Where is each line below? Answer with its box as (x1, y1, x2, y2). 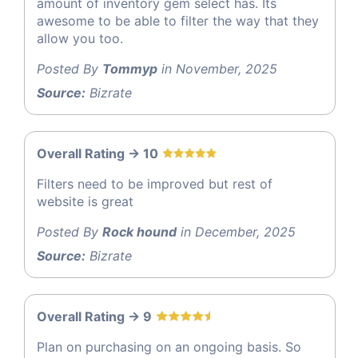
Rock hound (102, 224, 177, 241)
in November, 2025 (157, 61, 277, 78)
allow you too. (37, 30, 123, 47)
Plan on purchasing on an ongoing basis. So (37, 339, 301, 356)
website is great (37, 193, 133, 210)
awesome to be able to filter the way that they (37, 13, 319, 30)
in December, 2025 (177, 224, 296, 241)
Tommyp (102, 61, 157, 78)
